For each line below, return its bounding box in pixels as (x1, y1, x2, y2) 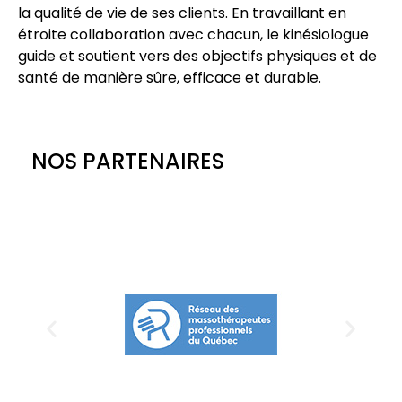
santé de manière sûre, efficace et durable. (18, 66, 321, 88)
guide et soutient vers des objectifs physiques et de (18, 45, 377, 66)
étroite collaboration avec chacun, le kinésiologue (18, 23, 369, 45)
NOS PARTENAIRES (31, 146, 224, 177)
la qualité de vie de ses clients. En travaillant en (18, 2, 346, 23)
